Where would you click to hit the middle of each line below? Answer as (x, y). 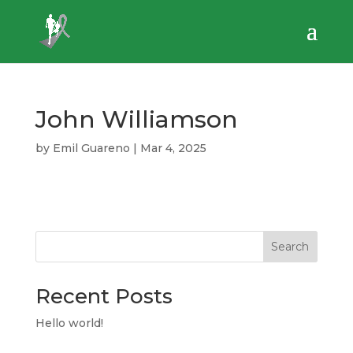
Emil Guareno (91, 148)
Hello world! (69, 323)
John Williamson (136, 119)
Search (290, 247)
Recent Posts (104, 296)
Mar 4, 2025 (173, 148)
